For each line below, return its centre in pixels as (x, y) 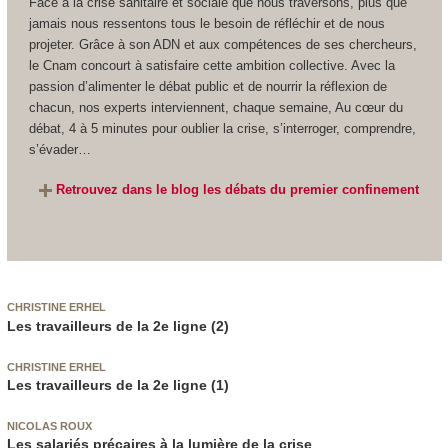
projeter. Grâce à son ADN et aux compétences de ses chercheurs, (222, 44)
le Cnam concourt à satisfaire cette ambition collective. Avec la (211, 65)
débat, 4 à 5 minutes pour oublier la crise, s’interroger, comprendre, (222, 128)
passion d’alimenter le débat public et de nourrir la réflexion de (207, 86)
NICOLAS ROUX (49, 425)
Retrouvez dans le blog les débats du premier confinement (238, 190)
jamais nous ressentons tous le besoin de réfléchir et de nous (206, 23)
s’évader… (59, 149)
